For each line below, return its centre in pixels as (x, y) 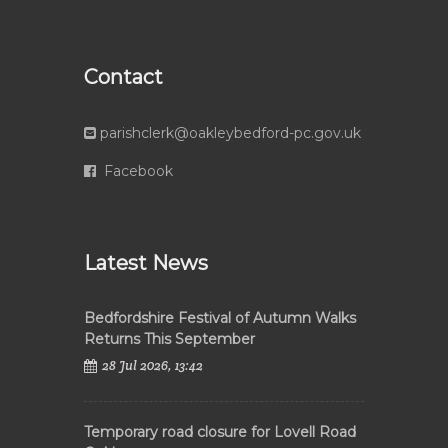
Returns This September (169, 339)
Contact (123, 77)
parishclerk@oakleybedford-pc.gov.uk (230, 133)
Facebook (136, 171)
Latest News (146, 263)
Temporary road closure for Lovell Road (220, 432)
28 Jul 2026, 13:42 (152, 365)
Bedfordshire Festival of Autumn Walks (220, 318)
